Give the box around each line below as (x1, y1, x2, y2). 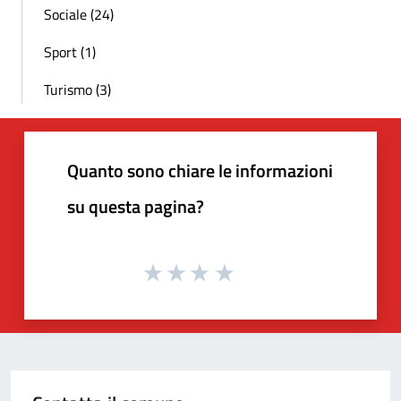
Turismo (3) (44, 78, 111, 100)
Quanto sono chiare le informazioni (67, 156, 333, 184)
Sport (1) (44, 40, 96, 63)
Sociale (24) (44, 3, 114, 25)
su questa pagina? (67, 192, 204, 220)
